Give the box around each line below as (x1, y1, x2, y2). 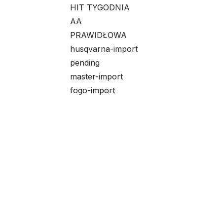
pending (70, 58, 100, 68)
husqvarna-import (70, 44, 138, 54)
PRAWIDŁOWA (70, 30, 127, 40)
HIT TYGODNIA (70, 2, 130, 12)
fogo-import (70, 85, 115, 95)
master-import (70, 72, 123, 81)
